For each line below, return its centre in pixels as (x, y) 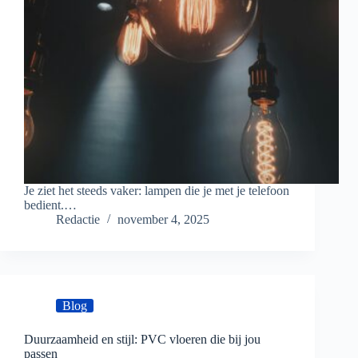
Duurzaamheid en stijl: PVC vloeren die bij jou (142, 340)
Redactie (78, 220)
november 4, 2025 (163, 220)
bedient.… (50, 205)
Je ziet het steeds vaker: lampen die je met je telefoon (157, 191)
